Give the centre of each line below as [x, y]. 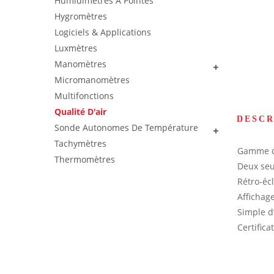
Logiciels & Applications [103, 32]
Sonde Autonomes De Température [126, 128]
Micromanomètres [92, 80]
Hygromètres [81, 16]
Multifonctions [84, 96]
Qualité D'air [80, 112]
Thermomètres [85, 159]
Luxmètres [76, 48]
